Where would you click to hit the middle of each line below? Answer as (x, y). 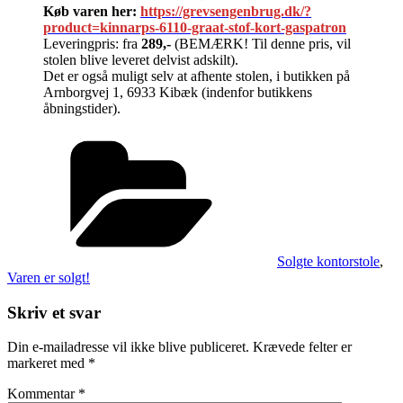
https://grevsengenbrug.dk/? (226, 11)
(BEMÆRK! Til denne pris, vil (261, 43)
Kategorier (306, 138)
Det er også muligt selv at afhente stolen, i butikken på (197, 76)
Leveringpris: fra (92, 43)
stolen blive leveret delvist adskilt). (141, 59)
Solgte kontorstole (328, 261)
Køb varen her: (90, 11)
